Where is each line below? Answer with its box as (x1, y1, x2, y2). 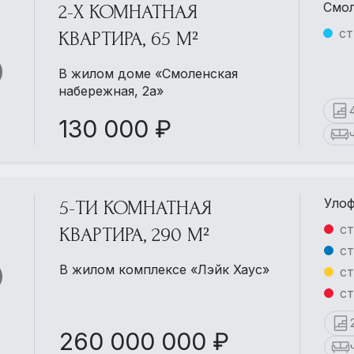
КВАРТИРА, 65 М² (58, 28, 199, 51)
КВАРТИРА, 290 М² (58, 224, 209, 247)
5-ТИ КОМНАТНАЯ (58, 197, 212, 220)
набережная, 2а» (58, 83, 164, 100)
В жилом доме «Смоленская (58, 66, 239, 82)
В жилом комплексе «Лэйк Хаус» (58, 262, 269, 278)
